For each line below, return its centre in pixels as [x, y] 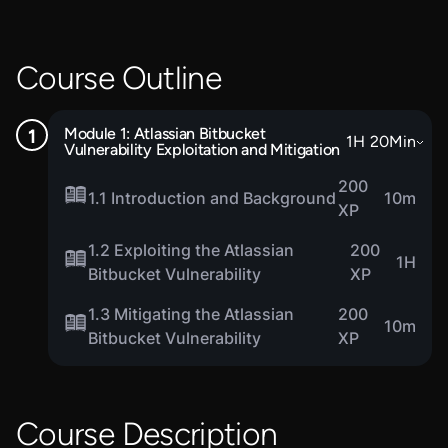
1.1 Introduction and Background [212, 198]
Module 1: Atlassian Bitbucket [165, 133]
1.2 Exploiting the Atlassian [191, 250]
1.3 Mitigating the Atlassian [191, 314]
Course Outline [119, 78]
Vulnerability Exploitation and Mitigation [202, 149]
